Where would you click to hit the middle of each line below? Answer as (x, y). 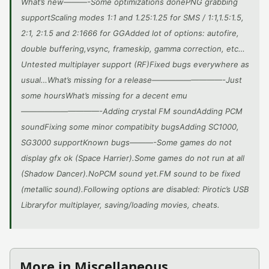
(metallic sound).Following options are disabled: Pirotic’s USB (135, 189)
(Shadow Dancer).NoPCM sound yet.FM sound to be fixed (131, 174)
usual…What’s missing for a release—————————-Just (131, 80)
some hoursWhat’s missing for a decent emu (104, 95)
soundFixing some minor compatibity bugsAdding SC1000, (130, 127)
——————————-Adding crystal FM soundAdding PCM (132, 111)
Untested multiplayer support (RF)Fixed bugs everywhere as (135, 64)
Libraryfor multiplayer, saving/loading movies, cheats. (120, 205)
